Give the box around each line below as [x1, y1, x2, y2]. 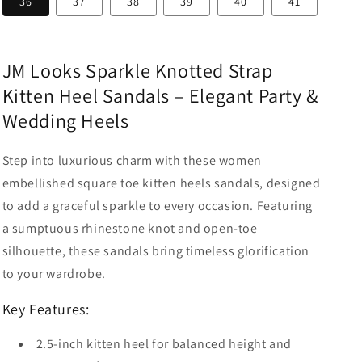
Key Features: [2, 299, 90, 318]
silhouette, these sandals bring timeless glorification [2, 242, 309, 259]
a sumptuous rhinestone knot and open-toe [2, 219, 258, 237]
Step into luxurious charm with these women [2, 151, 262, 169]
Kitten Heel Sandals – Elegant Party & [2, 82, 318, 108]
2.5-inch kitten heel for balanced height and [36, 335, 292, 352]
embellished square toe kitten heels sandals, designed [2, 174, 321, 192]
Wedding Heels [2, 107, 129, 133]
